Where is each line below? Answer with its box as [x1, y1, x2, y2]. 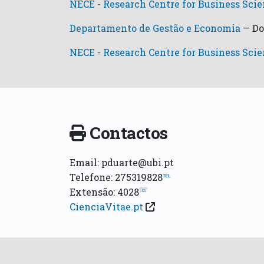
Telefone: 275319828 [70, 171, 163, 184]
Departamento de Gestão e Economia [70, 22, 240, 35]
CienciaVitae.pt [70, 200, 143, 213]
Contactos [90, 122, 168, 144]
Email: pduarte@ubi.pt [70, 156, 174, 169]
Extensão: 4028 [70, 186, 139, 199]
